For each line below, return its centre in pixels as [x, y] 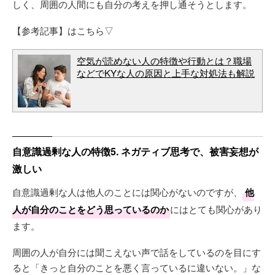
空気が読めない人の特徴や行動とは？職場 [164, 60]
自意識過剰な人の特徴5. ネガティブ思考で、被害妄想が [135, 151]
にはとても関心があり [216, 209]
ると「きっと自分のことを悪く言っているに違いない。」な [137, 267]
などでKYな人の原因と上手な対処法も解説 [166, 73]
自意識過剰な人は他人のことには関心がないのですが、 [127, 192]
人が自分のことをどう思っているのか [91, 209]
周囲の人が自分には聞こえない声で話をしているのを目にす [137, 252]
